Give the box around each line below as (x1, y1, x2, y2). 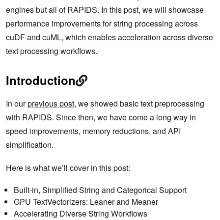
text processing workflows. (6, 45, 97, 57)
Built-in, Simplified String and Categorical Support (14, 184, 187, 196)
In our (6, 98, 27, 110)
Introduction (6, 72, 76, 89)
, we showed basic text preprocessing (74, 98, 204, 110)
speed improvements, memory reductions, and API (6, 125, 181, 137)
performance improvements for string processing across (6, 18, 198, 29)
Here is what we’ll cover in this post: (6, 162, 130, 174)
